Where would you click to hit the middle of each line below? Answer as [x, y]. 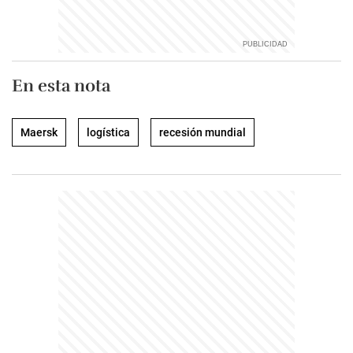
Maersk [39, 132]
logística [108, 132]
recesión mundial [203, 132]
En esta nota [61, 85]
